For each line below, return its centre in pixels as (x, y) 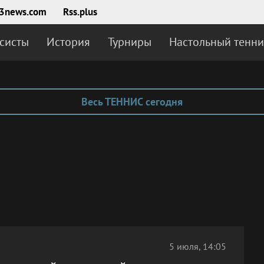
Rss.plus (80, 12)
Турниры (130, 42)
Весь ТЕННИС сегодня (132, 102)
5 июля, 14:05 (198, 246)
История (68, 42)
